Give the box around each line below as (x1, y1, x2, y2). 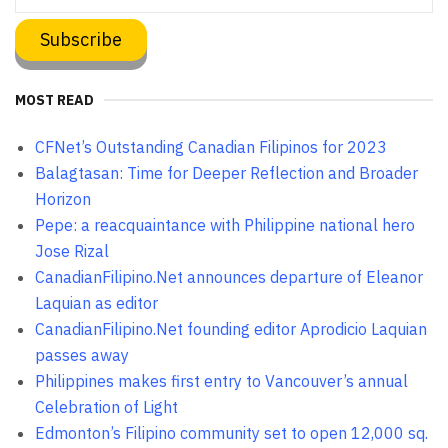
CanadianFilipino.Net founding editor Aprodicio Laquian (35, 318, 427, 339)
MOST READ (15, 90, 94, 109)
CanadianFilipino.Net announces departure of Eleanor (35, 266, 423, 287)
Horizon (35, 188, 91, 209)
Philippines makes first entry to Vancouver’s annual (35, 370, 408, 391)
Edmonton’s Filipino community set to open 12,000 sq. (35, 422, 428, 443)
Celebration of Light (35, 396, 178, 417)
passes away (35, 344, 129, 365)
